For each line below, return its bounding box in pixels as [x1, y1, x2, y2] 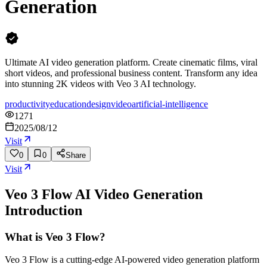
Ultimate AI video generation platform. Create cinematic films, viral [5, 57, 257, 67]
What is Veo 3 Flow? [5, 230, 105, 243]
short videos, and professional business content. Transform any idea [5, 67, 257, 78]
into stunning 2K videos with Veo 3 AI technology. [5, 78, 196, 89]
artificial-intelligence [132, 98, 208, 109]
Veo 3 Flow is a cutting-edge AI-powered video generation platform [5, 254, 259, 265]
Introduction [5, 202, 82, 218]
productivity [5, 98, 50, 109]
